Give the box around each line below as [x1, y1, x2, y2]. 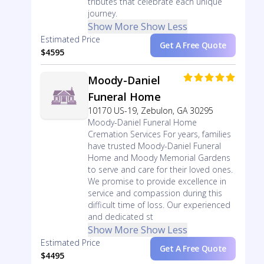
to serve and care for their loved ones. [87, 164, 233, 175]
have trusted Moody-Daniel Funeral [87, 140, 221, 151]
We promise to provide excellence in [87, 176, 226, 187]
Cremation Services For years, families [87, 128, 231, 140]
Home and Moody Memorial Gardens [87, 152, 230, 163]
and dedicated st [87, 211, 153, 222]
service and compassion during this [87, 187, 222, 199]
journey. [87, 8, 117, 19]
